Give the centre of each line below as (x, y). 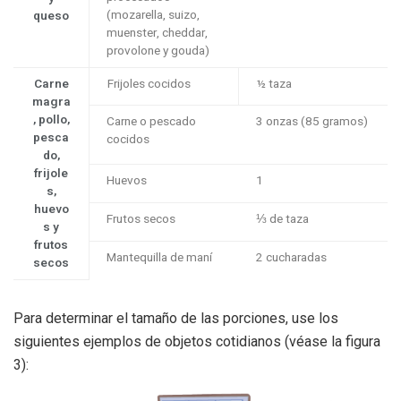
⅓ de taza (282, 220)
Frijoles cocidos (149, 85)
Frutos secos (141, 220)
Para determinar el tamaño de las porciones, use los (176, 319)
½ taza (274, 85)
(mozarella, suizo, (153, 16)
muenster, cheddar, (157, 34)
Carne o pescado (151, 122)
